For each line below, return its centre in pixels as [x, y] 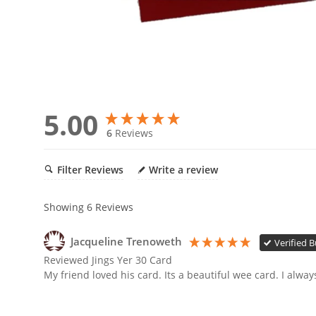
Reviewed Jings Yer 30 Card [108, 260]
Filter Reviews [90, 170]
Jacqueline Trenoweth [126, 242]
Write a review [183, 170]
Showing [65, 207]
